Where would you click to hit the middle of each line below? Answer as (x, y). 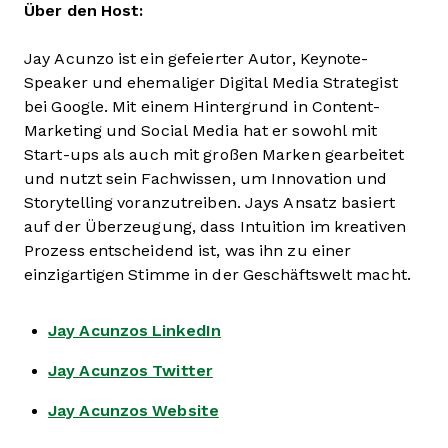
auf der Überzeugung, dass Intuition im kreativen (215, 227)
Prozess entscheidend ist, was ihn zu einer (188, 251)
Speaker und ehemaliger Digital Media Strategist (211, 83)
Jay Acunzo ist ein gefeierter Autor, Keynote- (196, 59)
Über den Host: (84, 11)
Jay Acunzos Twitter (130, 371)
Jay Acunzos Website (133, 411)
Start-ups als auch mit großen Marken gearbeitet (214, 155)
